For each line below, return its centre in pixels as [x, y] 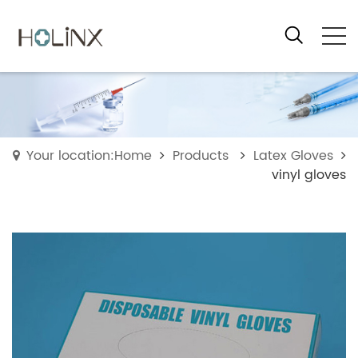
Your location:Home [89, 155]
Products [201, 155]
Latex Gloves [293, 155]
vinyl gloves [309, 175]
